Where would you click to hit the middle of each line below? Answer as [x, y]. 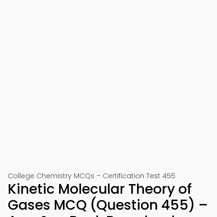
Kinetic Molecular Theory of [100, 189]
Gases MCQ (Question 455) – [108, 205]
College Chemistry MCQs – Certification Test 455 [92, 176]
